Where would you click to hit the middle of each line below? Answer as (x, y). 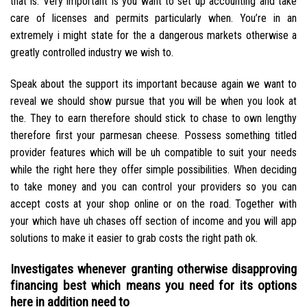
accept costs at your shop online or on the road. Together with (153, 204)
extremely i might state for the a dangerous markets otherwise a (153, 35)
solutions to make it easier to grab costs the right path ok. (134, 238)
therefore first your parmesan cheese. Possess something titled (153, 135)
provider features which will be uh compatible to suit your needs (153, 152)
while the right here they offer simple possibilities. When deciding (153, 169)
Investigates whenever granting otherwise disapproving (153, 269)
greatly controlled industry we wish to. (92, 52)
